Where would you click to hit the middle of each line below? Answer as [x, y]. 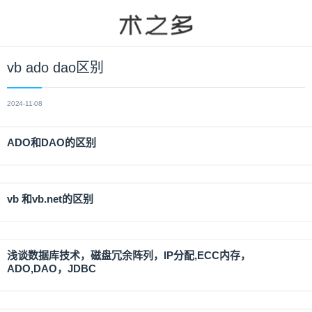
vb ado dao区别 [55, 68]
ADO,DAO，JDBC [52, 268]
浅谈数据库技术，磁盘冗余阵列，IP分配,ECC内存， [129, 255]
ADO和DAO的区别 [52, 142]
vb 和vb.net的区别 [50, 199]
